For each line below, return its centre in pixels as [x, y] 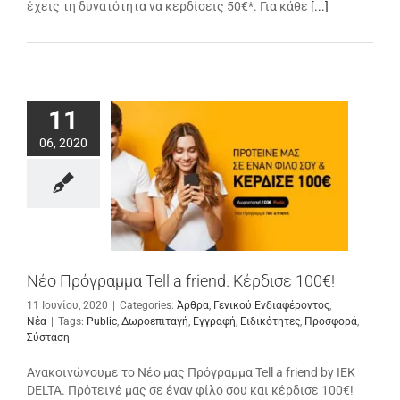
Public [102, 321]
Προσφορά [331, 321]
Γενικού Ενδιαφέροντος [271, 305]
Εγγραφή [214, 321]
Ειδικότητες [270, 321]
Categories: [148, 305]
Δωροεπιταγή [155, 321]
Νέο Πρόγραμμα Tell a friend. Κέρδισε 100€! [181, 280]
